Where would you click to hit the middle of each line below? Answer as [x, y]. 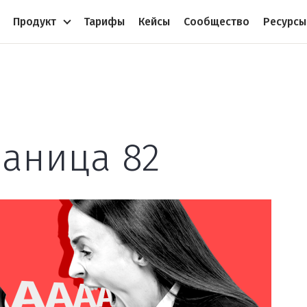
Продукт [34, 21]
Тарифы [104, 21]
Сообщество [216, 21]
